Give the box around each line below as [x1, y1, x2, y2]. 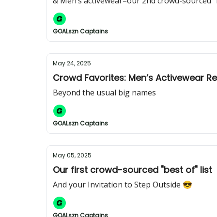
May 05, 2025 [53, 151, 92, 159]
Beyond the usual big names [53, 87, 156, 98]
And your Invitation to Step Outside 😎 [53, 179, 192, 190]
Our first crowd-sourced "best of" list [53, 164, 212, 176]
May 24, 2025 [53, 59, 91, 67]
